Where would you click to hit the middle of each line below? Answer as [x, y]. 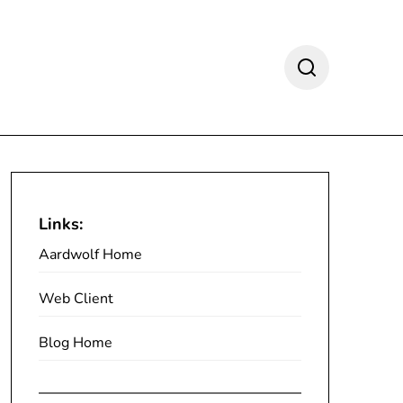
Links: [60, 224]
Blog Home [75, 343]
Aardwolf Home [90, 255]
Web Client [76, 299]
